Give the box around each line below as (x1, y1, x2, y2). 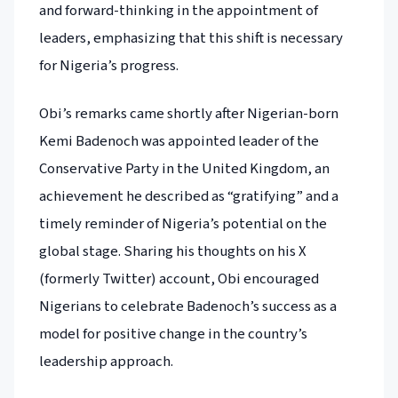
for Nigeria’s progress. (39, 55, 179, 77)
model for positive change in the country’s (39, 322, 307, 345)
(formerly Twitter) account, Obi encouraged (39, 267, 319, 290)
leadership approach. (39, 350, 173, 372)
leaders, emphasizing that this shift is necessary (39, 28, 343, 50)
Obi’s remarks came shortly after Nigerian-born (39, 102, 338, 124)
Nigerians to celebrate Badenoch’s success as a (39, 295, 337, 317)
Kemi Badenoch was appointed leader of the (39, 130, 319, 152)
